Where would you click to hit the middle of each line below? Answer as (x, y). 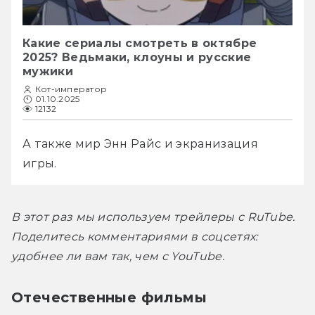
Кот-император (71, 89)
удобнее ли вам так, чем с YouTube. (118, 256)
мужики (48, 71)
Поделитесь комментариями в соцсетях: (135, 236)
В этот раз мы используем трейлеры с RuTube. (153, 217)
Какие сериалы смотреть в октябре (140, 43)
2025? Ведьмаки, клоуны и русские (137, 57)
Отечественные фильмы (109, 297)
